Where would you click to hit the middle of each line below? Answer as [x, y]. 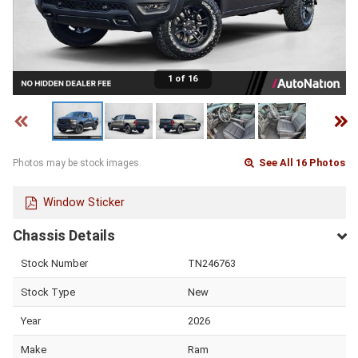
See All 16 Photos [301, 163]
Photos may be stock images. [77, 163]
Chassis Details [64, 235]
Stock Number [54, 263]
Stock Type [48, 292]
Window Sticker [84, 202]
